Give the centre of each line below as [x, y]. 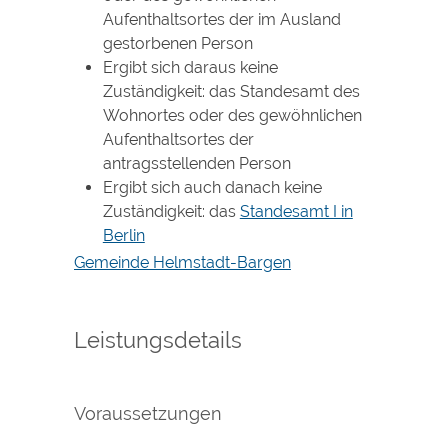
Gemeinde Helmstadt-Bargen [182, 262]
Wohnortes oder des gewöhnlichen [232, 115]
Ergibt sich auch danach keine [212, 187]
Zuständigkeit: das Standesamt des [231, 91]
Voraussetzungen [148, 413]
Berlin [123, 235]
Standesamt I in [296, 211]
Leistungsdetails [158, 339]
